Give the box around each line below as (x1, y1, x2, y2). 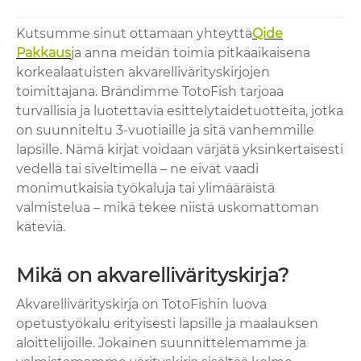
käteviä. (16, 219, 65, 235)
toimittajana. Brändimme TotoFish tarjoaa (16, 84, 284, 100)
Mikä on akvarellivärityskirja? (16, 263, 289, 288)
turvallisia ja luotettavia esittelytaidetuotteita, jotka (16, 103, 343, 119)
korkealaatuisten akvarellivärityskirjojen (16, 64, 270, 81)
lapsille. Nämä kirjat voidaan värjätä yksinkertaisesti (16, 142, 343, 158)
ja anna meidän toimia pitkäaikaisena (71, 45, 310, 61)
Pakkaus (16, 45, 71, 61)
